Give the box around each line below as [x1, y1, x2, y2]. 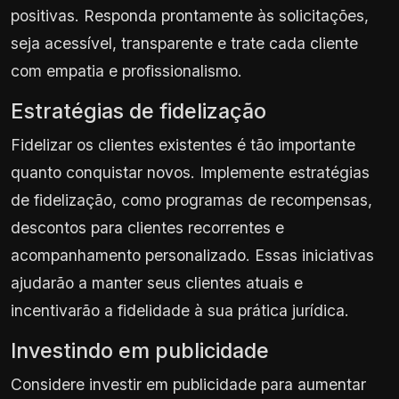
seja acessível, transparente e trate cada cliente [11, 33, 358, 53]
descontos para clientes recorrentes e [11, 217, 284, 237]
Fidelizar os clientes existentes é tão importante [11, 134, 355, 154]
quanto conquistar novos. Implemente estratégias [11, 162, 370, 182]
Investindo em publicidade [11, 337, 269, 363]
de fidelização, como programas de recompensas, [11, 190, 372, 209]
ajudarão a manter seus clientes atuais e [11, 273, 303, 292]
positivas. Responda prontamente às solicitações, [11, 5, 369, 25]
